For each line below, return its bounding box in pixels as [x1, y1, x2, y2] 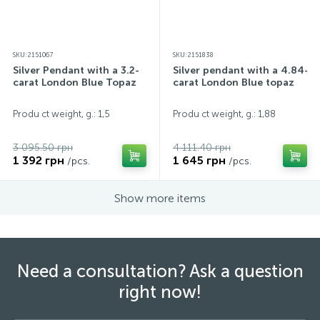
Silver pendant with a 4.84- [173, 64, 309, 76]
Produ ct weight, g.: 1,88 [173, 109, 276, 119]
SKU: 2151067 [13, 51, 53, 59]
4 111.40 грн [173, 141, 231, 154]
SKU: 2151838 [173, 51, 214, 59]
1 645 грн [173, 154, 226, 167]
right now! [119, 281, 201, 302]
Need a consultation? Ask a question [16, 261, 304, 281]
